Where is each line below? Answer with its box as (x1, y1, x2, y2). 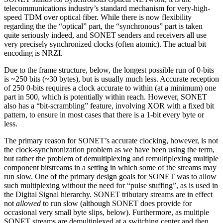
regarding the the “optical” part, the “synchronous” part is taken (4, 22, 203, 31)
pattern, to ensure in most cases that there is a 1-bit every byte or (4, 111, 204, 119)
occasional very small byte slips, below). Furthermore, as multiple (4, 208, 209, 217)
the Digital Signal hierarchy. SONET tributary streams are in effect (4, 190, 213, 199)
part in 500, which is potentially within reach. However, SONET (4, 93, 207, 102)
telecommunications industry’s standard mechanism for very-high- (4, 4, 210, 13)
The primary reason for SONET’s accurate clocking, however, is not (4, 136, 218, 145)
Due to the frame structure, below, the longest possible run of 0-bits (4, 66, 214, 75)
